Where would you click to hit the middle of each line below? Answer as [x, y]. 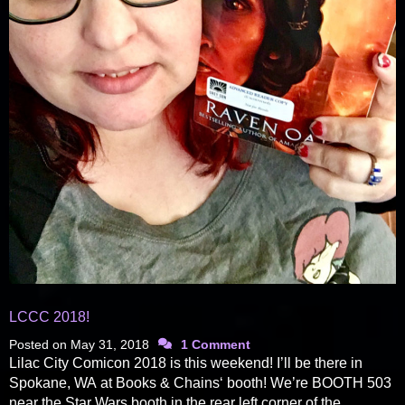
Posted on [40, 344]
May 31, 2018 [110, 344]
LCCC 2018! [49, 316]
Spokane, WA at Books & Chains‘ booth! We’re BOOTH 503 [200, 382]
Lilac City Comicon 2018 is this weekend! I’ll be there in [186, 363]
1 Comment [216, 344]
